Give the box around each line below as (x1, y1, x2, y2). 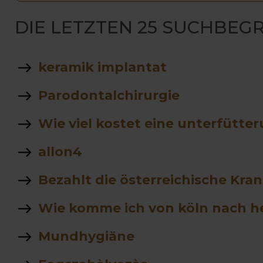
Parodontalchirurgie (38, 87, 180, 103)
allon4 (38, 143, 82, 160)
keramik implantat (38, 59, 167, 75)
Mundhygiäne (38, 228, 134, 244)
